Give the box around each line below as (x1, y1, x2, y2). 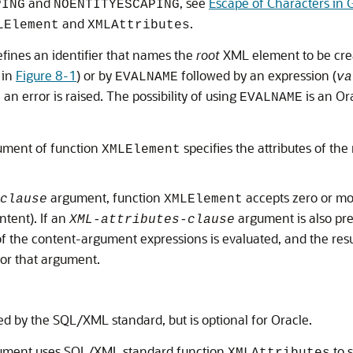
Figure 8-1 (16, 66, 76, 84)
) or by (76, 66, 115, 84)
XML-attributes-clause (69, 212, 235, 227)
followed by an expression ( (178, 66, 336, 84)
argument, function (47, 188, 164, 206)
